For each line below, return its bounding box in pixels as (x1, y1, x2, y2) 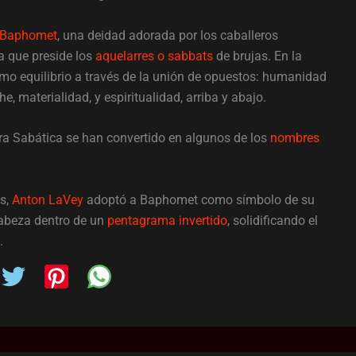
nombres (270, 130, 319, 146)
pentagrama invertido (107, 212, 227, 228)
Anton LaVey (12, 192, 83, 207)
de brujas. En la (213, 48, 302, 64)
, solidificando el (227, 212, 318, 228)
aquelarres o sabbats (95, 48, 213, 64)
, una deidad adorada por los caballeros (57, 27, 278, 43)
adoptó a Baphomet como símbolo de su (83, 192, 315, 207)
